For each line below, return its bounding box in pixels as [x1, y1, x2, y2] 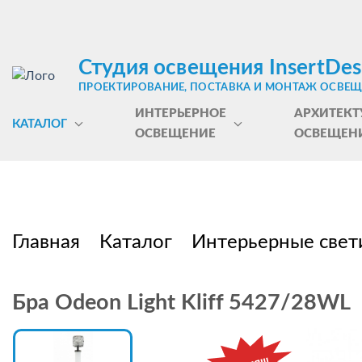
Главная [12, 233, 80, 252]
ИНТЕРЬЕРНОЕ [134, 107, 226, 120]
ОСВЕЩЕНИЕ [134, 128, 216, 140]
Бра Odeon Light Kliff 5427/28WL [12, 292, 351, 314]
